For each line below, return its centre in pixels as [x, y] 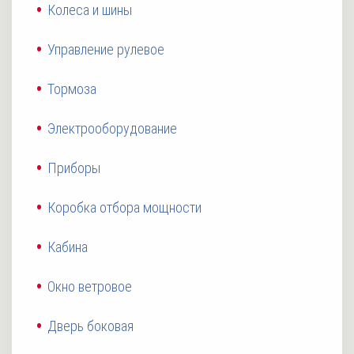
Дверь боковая [90, 326]
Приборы [74, 168]
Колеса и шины [90, 10]
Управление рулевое [106, 50]
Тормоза [72, 89]
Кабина [68, 247]
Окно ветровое [90, 287]
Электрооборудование [112, 129]
